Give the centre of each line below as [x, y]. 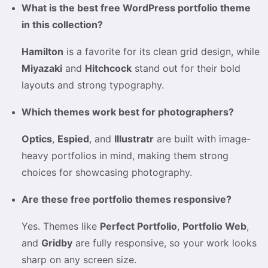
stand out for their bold [186, 68]
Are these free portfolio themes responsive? [127, 199]
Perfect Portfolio [138, 226]
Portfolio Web [214, 226]
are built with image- [202, 138]
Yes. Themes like [61, 226]
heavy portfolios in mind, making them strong [125, 155]
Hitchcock [108, 68]
